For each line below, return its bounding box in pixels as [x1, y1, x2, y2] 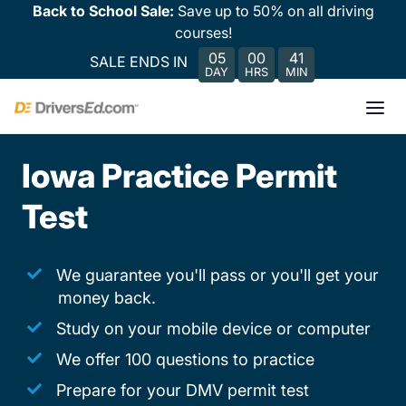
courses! [174, 24, 232, 42]
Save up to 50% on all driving [177, 2, 374, 20]
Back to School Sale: [32, 2, 178, 20]
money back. [58, 288, 156, 307]
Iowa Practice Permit [22, 156, 337, 196]
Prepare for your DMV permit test [56, 381, 309, 400]
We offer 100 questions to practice [56, 350, 314, 369]
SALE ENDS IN [90, 52, 188, 71]
